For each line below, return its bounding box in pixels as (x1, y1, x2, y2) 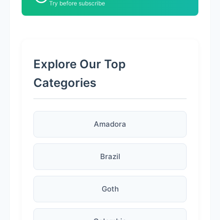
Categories (33, 76, 96, 90)
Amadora (94, 119, 126, 129)
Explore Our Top (33, 57, 126, 71)
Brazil (100, 152, 120, 161)
